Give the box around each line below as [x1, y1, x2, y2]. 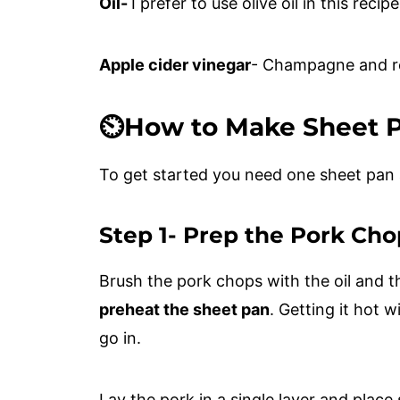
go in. [99, 329, 141, 348]
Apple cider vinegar [99, 55, 251, 75]
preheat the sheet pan [99, 300, 270, 320]
